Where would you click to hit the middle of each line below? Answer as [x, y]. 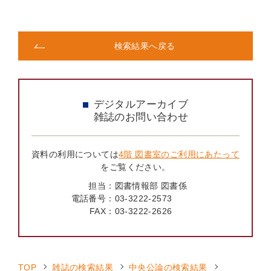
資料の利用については [75, 155]
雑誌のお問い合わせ [141, 117]
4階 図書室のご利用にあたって [179, 155]
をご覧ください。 [135, 167]
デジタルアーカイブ [141, 105]
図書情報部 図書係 [151, 186]
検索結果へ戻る [145, 46]
